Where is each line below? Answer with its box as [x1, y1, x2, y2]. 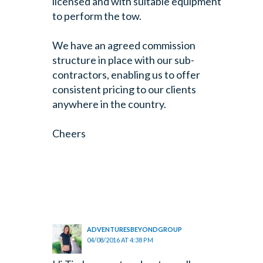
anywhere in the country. [52, 97, 166, 111]
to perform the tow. [52, 9, 141, 23]
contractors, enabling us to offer [52, 68, 200, 82]
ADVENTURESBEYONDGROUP [87, 225, 183, 234]
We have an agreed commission [52, 39, 195, 52]
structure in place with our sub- [52, 53, 194, 67]
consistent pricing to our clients [52, 83, 196, 96]
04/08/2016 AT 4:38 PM [87, 236, 154, 244]
